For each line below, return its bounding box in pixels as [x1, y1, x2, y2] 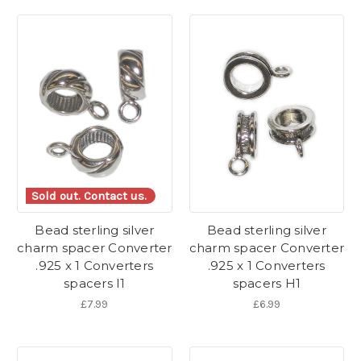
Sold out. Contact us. [31, 188, 147, 203]
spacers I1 [64, 276, 126, 292]
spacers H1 [232, 276, 301, 292]
